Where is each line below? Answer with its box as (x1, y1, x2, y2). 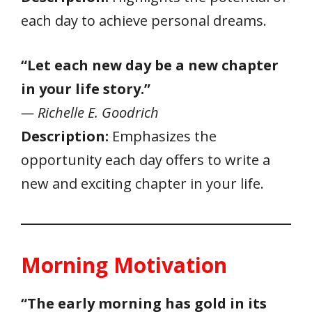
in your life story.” (21, 79, 150, 98)
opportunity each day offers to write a (21, 150, 270, 169)
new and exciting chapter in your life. (21, 173, 264, 193)
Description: (21, 126, 109, 146)
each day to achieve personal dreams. (21, 10, 267, 30)
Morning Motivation (21, 250, 227, 279)
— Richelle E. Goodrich (21, 102, 159, 122)
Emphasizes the (109, 126, 217, 146)
